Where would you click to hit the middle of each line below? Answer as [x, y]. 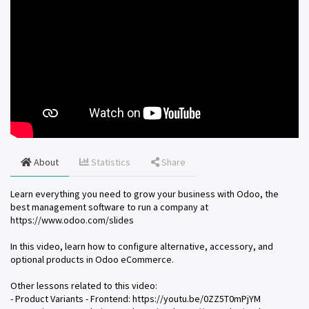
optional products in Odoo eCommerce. [92, 260]
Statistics [110, 162]
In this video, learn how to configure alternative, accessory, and [142, 247]
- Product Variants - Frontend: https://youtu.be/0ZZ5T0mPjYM [136, 299]
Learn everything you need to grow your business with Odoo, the [144, 194]
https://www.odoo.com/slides [72, 220]
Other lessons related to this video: [84, 286]
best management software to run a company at [109, 207]
